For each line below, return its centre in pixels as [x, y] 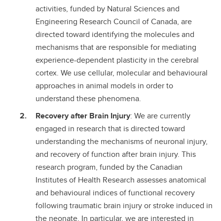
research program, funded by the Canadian [109, 167]
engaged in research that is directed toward [110, 128]
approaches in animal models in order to [104, 85]
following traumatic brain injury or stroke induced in [124, 205]
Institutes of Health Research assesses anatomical [121, 180]
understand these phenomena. [88, 98]
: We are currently [160, 115]
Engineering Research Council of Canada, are [114, 21]
